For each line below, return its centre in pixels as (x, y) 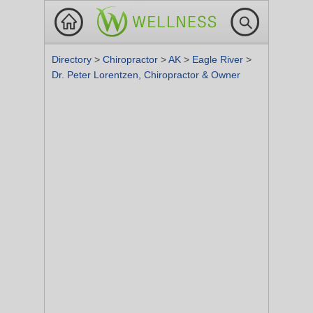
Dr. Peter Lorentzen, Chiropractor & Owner (146, 75)
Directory (73, 59)
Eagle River (219, 59)
